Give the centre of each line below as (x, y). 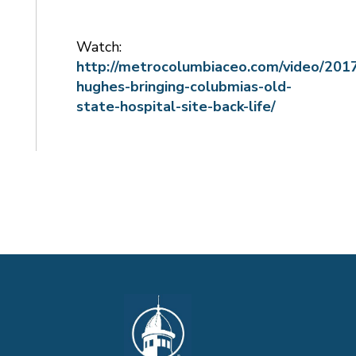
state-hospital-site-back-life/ (176, 106)
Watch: (99, 46)
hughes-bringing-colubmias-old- (184, 86)
